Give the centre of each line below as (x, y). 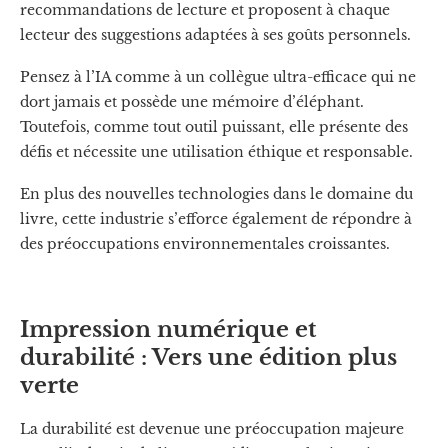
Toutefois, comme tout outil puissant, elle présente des (214, 126)
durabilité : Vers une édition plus (208, 357)
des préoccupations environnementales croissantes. (205, 243)
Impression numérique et (168, 329)
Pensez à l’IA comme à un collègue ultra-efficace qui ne (218, 76)
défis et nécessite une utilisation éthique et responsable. (216, 151)
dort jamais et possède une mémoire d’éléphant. (192, 101)
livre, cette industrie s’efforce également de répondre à (216, 218)
